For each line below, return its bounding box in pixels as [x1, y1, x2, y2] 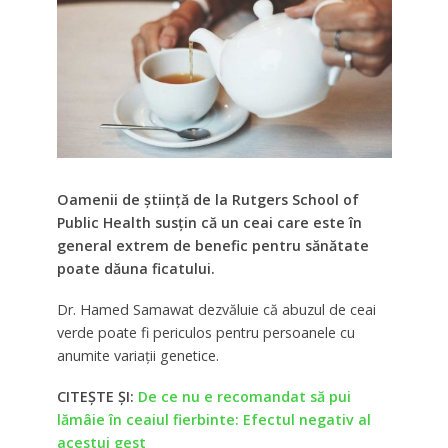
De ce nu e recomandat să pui [137, 386, 351, 406]
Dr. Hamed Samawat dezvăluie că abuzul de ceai [56, 300, 376, 320]
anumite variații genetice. [56, 346, 219, 366]
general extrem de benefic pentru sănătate [56, 236, 369, 256]
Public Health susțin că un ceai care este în [56, 213, 362, 233]
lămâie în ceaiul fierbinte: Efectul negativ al [56, 409, 371, 429]
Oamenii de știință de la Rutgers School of [56, 190, 359, 210]
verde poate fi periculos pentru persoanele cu [56, 323, 355, 343]
